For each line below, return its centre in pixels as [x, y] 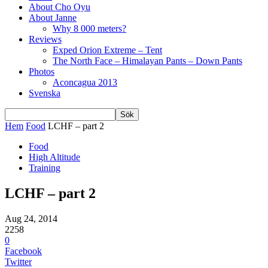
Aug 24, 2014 [31, 218]
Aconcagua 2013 [85, 82]
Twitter [18, 261]
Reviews [45, 39]
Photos [42, 71]
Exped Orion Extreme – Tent [107, 50]
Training [45, 168]
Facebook [23, 251]
